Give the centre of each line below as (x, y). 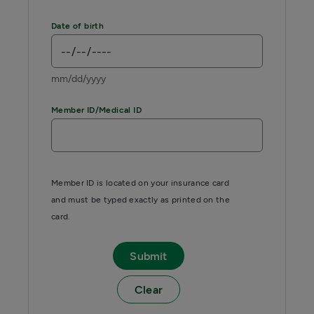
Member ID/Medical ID (100, 110)
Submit (149, 256)
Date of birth (81, 26)
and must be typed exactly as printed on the (141, 200)
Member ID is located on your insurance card (140, 183)
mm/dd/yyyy (78, 79)
